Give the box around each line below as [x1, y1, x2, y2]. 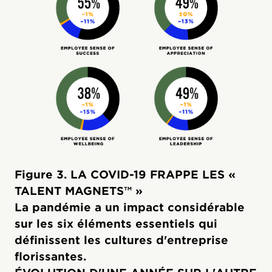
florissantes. [15, 250, 86, 263]
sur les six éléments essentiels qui [15, 217, 217, 230]
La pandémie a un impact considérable [15, 200, 245, 214]
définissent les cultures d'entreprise [15, 233, 228, 246]
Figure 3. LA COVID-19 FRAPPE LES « [15, 168, 236, 181]
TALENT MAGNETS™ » [15, 184, 143, 197]
